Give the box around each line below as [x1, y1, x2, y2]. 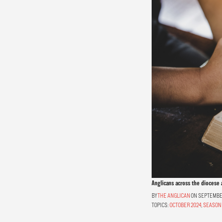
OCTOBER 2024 [169, 201, 201, 208]
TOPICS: [151, 201, 168, 208]
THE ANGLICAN [157, 192, 190, 199]
